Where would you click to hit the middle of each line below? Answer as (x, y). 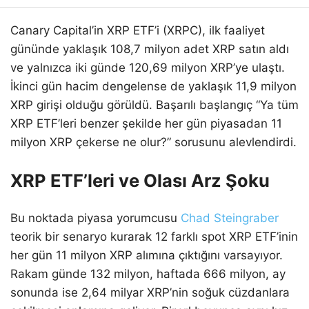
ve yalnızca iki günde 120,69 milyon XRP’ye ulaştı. (148, 67)
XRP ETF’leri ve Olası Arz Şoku (140, 180)
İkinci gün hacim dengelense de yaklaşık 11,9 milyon (153, 86)
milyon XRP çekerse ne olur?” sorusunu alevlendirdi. (153, 142)
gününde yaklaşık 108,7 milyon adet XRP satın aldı (150, 49)
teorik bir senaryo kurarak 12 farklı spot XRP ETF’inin (154, 236)
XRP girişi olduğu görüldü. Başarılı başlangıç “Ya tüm (154, 104)
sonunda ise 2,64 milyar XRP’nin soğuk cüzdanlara (150, 292)
